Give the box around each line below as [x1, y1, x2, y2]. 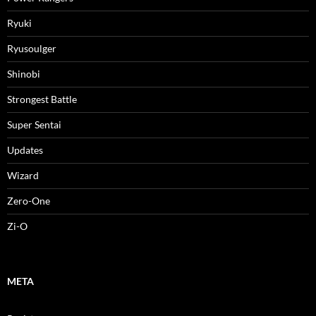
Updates [7, 144, 43, 157]
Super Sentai [7, 119, 61, 131]
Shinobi [7, 68, 40, 80]
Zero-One [7, 195, 50, 207]
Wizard [7, 169, 39, 182]
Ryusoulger [7, 42, 56, 55]
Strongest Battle [7, 93, 77, 106]
